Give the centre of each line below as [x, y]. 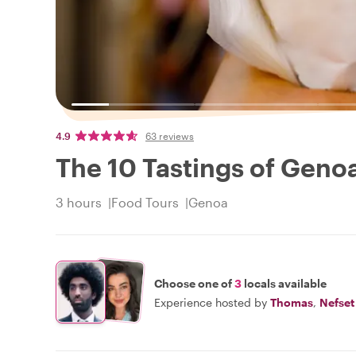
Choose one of [194, 283]
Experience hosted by [211, 302]
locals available [284, 283]
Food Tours [145, 203]
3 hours [79, 203]
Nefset [337, 302]
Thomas [292, 302]
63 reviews [170, 136]
